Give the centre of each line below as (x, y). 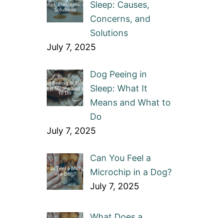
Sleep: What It (118, 88)
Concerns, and (120, 19)
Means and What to (130, 102)
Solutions (109, 33)
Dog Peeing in (118, 74)
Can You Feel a (120, 158)
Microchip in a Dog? (131, 172)
